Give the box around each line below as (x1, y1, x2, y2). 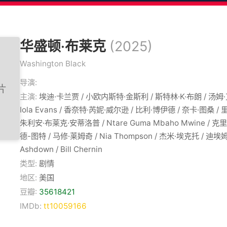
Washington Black (20, 59, 86, 69)
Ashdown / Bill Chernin (20, 144, 102, 155)
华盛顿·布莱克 (20, 38, 109, 55)
